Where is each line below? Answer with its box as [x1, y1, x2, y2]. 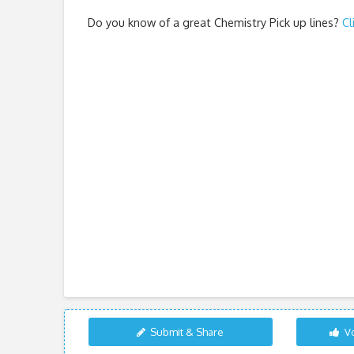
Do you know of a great [87, 14, 214, 29]
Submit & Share [150, 325, 224, 338]
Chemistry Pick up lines [213, 14, 333, 29]
